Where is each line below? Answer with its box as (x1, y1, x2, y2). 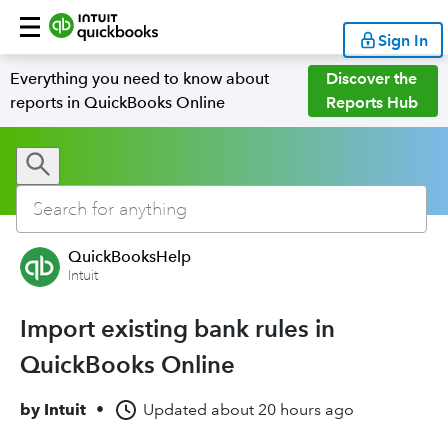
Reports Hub (326, 93, 419, 112)
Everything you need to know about (10, 69, 269, 88)
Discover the (326, 69, 418, 88)
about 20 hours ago (211, 400, 354, 419)
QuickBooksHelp (68, 247, 191, 266)
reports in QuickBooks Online (10, 93, 225, 112)
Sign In (378, 30, 428, 50)
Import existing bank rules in (20, 314, 335, 343)
